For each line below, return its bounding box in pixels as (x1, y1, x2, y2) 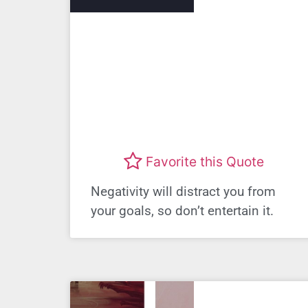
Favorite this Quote (146, 153, 264, 170)
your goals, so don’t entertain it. (91, 203, 274, 219)
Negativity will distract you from (91, 184, 276, 200)
